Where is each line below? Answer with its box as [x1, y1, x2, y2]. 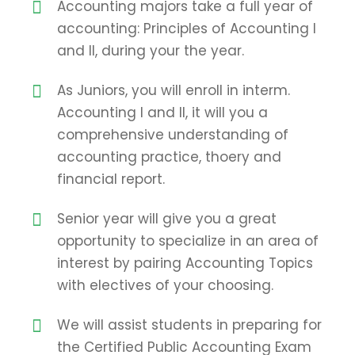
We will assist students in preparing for [57, 315, 322, 334]
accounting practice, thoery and [57, 147, 281, 166]
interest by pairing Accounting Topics [57, 254, 313, 273]
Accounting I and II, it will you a [57, 103, 268, 122]
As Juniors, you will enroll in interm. [57, 81, 290, 100]
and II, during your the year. [57, 41, 244, 60]
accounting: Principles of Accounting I [57, 19, 316, 38]
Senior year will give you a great [57, 209, 277, 228]
